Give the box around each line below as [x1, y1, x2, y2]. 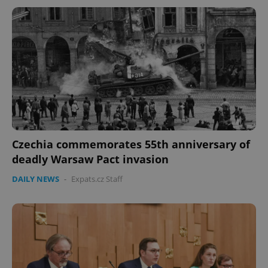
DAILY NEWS [12, 173, 59, 185]
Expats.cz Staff [71, 173, 123, 185]
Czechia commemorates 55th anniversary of [12, 137, 250, 152]
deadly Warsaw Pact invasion [12, 152, 169, 167]
